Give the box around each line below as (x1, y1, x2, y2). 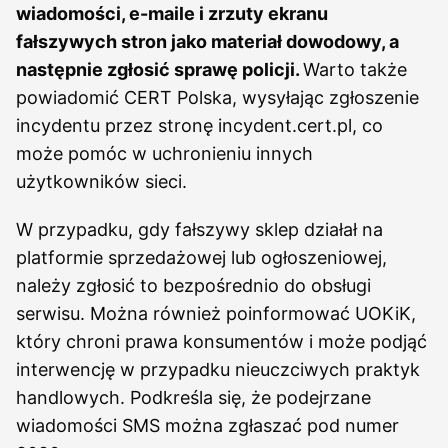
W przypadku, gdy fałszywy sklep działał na (16, 219, 383, 240)
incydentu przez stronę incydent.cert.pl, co (16, 115, 383, 136)
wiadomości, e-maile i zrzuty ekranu (16, 3, 328, 24)
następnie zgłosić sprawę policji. (16, 59, 303, 80)
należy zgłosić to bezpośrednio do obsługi (16, 275, 371, 296)
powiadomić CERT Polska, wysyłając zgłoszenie (16, 87, 419, 108)
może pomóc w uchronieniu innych (16, 143, 313, 164)
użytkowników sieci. (16, 171, 187, 192)
